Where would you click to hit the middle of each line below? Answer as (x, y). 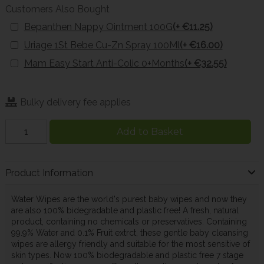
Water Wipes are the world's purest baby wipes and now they (129, 199)
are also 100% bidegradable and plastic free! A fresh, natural (125, 210)
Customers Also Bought (57, 9)
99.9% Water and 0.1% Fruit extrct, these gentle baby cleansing (129, 232)
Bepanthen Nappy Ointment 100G (98, 27)
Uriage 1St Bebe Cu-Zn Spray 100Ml (102, 45)
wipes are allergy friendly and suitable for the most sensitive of (130, 244)
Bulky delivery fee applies (75, 102)
